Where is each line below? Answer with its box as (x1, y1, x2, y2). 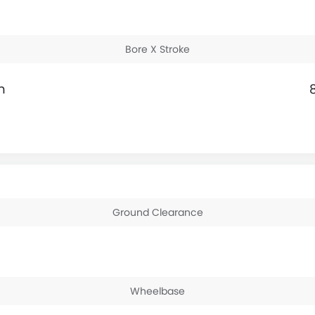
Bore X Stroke (125, 42, 190, 56)
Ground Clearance (112, 205, 203, 219)
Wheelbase (130, 284, 185, 298)
